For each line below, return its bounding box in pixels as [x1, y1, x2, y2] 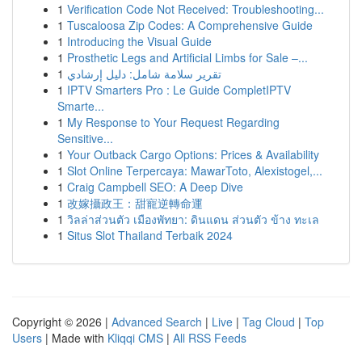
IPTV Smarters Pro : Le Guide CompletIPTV [67, 82, 291, 98]
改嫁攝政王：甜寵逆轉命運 [67, 195, 203, 211]
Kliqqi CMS [107, 330, 163, 346]
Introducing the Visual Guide [67, 33, 212, 49]
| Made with [42, 330, 107, 346]
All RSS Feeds [173, 330, 246, 346]
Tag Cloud [242, 314, 295, 330]
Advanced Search [112, 314, 202, 330]
